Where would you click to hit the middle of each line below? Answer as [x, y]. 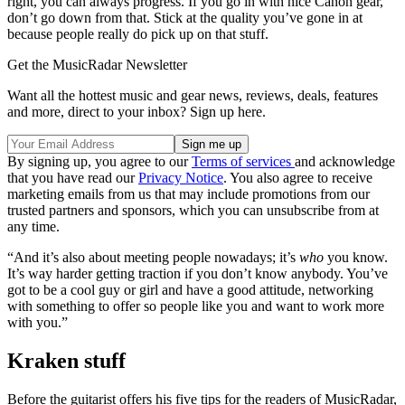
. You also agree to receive [298, 177]
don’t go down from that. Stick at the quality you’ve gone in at [185, 17]
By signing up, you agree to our [99, 161]
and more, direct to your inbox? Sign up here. [137, 111]
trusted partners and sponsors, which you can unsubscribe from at [193, 210]
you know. [356, 257]
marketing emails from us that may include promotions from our [188, 193]
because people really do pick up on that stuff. [138, 33]
